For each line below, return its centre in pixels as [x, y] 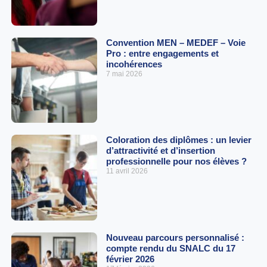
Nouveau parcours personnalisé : [175, 237]
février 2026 [130, 259]
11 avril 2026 [127, 171]
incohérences [134, 64]
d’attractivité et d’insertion [160, 151]
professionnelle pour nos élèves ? [176, 162]
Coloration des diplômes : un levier [178, 140]
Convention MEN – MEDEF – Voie [176, 42]
